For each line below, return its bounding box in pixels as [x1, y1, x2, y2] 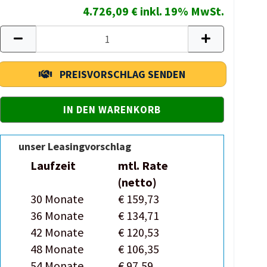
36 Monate [30, 208, 84, 223]
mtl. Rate [118, 158, 169, 173]
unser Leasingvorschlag [18, 139, 132, 153]
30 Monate [30, 191, 84, 206]
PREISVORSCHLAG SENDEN [60, 67, 186, 81]
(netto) [118, 175, 157, 190]
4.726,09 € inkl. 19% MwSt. [83, 4, 225, 18]
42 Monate [30, 225, 84, 240]
